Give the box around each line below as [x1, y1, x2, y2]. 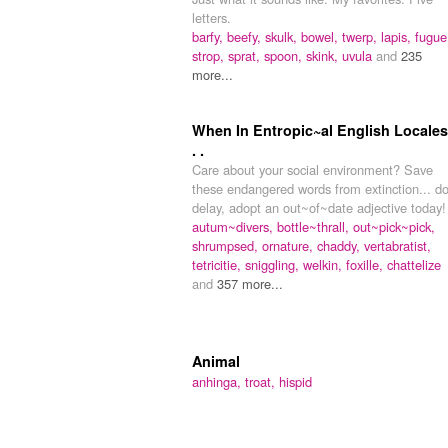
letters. [192, 8, 231, 28]
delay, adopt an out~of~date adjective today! [192, 198, 446, 218]
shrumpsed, [192, 236, 262, 256]
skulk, [265, 27, 301, 47]
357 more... [217, 274, 283, 294]
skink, [306, 46, 342, 66]
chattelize [387, 255, 441, 275]
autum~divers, [192, 217, 277, 237]
